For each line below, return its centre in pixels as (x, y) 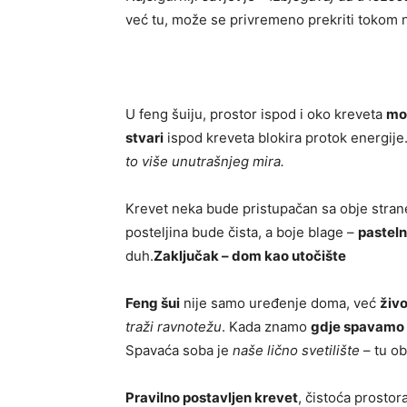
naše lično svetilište (296, 351)
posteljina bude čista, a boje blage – (242, 233)
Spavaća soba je (179, 351)
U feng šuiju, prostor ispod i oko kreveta (256, 114)
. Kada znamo (266, 327)
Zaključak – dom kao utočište (250, 256)
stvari (144, 138)
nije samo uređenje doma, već (280, 303)
